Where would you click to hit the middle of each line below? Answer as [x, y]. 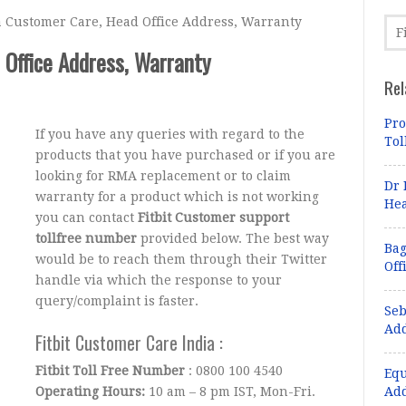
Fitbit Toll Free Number [111, 371]
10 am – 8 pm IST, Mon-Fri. [231, 391]
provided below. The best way [233, 238]
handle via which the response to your [159, 280]
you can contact [87, 217]
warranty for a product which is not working [178, 197]
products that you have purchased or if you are [186, 155]
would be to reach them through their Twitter [182, 259]
